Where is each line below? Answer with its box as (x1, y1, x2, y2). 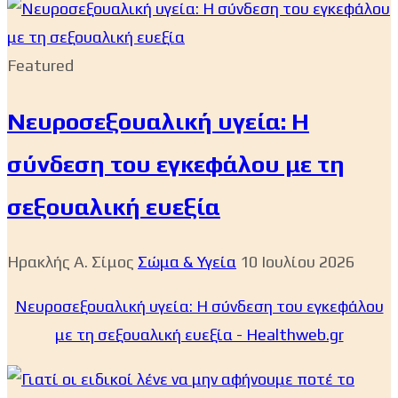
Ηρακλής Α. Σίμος (7, 252, 134, 272)
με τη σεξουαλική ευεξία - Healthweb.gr (54, 325, 344, 345)
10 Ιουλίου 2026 (240, 252, 354, 272)
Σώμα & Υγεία (138, 252, 236, 272)
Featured (7, 56, 74, 76)
